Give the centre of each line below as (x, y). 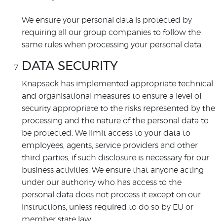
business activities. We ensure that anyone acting (113, 170)
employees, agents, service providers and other (110, 146)
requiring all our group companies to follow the (111, 33)
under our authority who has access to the (102, 183)
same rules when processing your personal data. (112, 45)
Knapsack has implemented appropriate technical (117, 84)
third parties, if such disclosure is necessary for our (115, 158)
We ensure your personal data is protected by (107, 20)
